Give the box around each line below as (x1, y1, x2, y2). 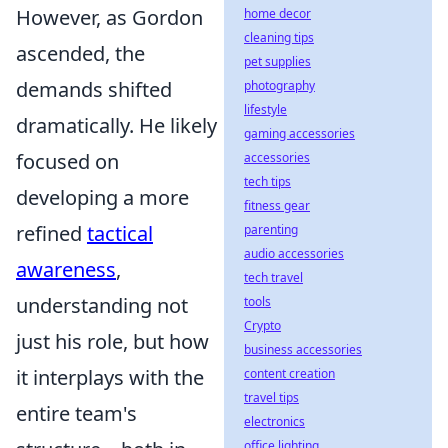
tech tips (244, 173, 291, 190)
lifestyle (244, 101, 287, 118)
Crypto (244, 317, 281, 334)
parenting (244, 221, 298, 238)
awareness (16, 256, 116, 283)
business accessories (244, 341, 362, 358)
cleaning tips (244, 29, 314, 46)
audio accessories (244, 245, 344, 262)
